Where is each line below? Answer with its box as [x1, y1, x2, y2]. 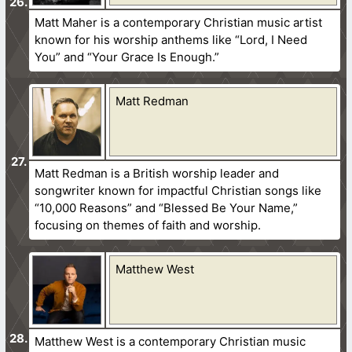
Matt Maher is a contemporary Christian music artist [35, 14, 323, 30]
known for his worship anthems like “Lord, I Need [35, 31, 308, 47]
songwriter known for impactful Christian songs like [35, 182, 322, 198]
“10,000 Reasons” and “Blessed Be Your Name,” [35, 200, 299, 215]
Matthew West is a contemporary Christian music [35, 333, 306, 349]
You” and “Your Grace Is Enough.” [35, 49, 220, 64]
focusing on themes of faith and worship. [35, 217, 262, 233]
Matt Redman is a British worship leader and [35, 165, 280, 181]
